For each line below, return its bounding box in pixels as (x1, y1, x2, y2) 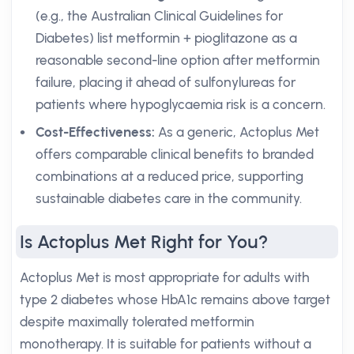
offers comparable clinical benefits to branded (36, 146, 314, 162)
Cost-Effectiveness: (36, 124, 155, 140)
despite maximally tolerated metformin (20, 314, 254, 330)
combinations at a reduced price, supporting (36, 168, 303, 184)
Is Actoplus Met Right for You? (20, 231, 268, 253)
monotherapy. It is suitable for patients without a (20, 336, 311, 352)
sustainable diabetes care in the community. (36, 190, 302, 206)
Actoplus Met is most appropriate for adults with (20, 269, 310, 285)
